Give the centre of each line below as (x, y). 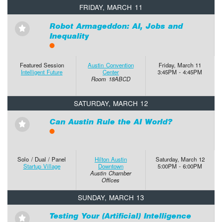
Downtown (111, 166)
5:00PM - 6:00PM (180, 166)
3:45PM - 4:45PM (180, 72)
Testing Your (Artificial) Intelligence (120, 216)
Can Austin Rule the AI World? (111, 122)
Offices (111, 180)
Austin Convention (111, 65)
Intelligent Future (42, 72)
